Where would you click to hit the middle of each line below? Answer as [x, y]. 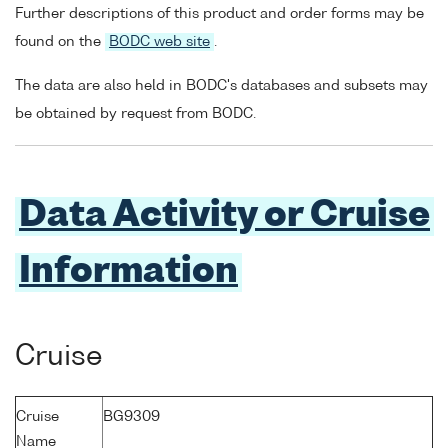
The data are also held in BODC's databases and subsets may [221, 86]
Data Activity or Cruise [224, 217]
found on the [60, 41]
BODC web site [159, 41]
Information [128, 273]
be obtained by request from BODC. [135, 114]
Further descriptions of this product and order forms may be [219, 13]
